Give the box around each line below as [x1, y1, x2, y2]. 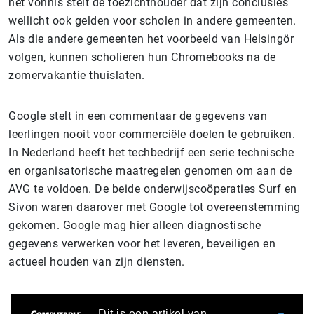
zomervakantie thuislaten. [8, 69, 148, 82]
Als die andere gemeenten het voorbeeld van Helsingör [8, 32, 294, 46]
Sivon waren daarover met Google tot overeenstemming [8, 200, 301, 214]
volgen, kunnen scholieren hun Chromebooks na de [8, 50, 276, 64]
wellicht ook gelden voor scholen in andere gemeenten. [8, 14, 296, 27]
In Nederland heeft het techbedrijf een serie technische [8, 146, 294, 159]
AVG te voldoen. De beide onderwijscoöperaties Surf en [8, 182, 297, 196]
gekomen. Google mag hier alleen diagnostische [8, 219, 261, 232]
